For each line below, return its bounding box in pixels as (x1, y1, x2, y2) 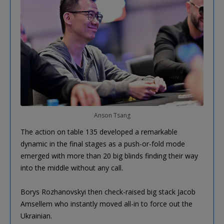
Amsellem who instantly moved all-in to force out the (20, 199, 192, 209)
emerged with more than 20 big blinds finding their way (20, 151, 198, 161)
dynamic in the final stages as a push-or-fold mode (20, 139, 185, 149)
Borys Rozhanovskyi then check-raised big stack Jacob (20, 187, 195, 197)
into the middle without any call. (20, 163, 123, 173)
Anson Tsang (93, 111, 130, 120)
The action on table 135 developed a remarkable (20, 127, 177, 137)
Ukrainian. (20, 211, 52, 221)
